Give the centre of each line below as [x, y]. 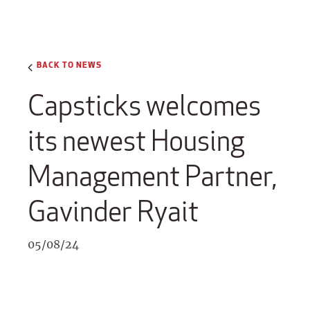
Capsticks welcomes [144, 106]
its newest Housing [136, 141]
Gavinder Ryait [113, 212]
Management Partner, [153, 176]
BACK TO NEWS [69, 64]
